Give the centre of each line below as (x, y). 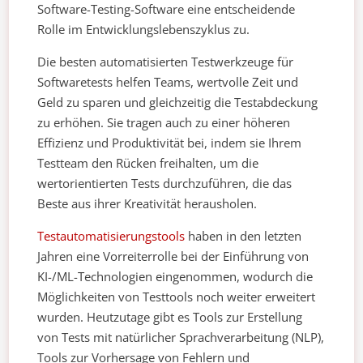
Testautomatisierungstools (111, 236)
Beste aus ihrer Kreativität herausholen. (147, 204)
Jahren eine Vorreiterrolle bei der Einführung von (173, 256)
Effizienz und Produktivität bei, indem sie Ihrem (170, 143)
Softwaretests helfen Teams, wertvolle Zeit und (168, 82)
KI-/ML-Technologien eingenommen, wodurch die (175, 277)
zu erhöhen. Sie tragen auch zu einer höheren (164, 123)
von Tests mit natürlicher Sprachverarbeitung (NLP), (181, 337)
